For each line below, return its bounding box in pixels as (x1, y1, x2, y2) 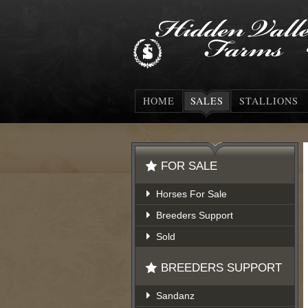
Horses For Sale (156, 188, 227, 199)
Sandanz (156, 290, 195, 301)
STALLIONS (239, 94, 298, 107)
